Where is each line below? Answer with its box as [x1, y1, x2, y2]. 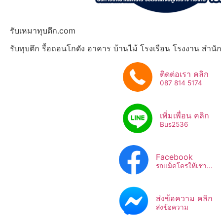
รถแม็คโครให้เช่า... [156, 162, 213, 170]
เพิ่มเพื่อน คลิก [159, 110, 209, 121]
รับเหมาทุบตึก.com [10, 26, 75, 36]
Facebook [156, 152, 193, 162]
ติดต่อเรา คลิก [160, 69, 209, 79]
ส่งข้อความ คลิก [156, 193, 213, 204]
